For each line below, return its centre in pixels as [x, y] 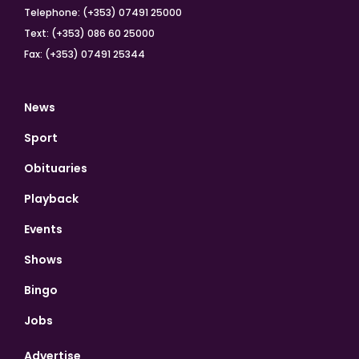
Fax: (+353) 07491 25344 [85, 54]
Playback [51, 198]
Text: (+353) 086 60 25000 [89, 33]
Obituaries [56, 168]
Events [43, 229]
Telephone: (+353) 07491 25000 [103, 12]
